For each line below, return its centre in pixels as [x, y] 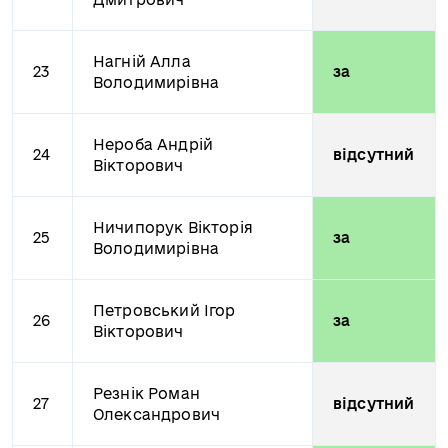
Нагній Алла [142, 61]
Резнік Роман [146, 393]
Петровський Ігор [164, 310]
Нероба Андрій [153, 144]
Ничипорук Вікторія [173, 227]
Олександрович [157, 414]
